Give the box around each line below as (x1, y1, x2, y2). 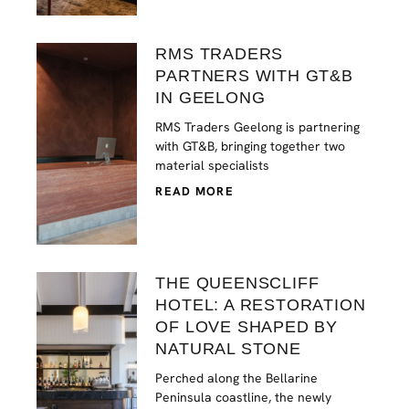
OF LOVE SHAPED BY (155, 318, 338, 337)
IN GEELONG (155, 89, 266, 108)
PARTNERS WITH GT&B (155, 67, 353, 86)
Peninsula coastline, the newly (155, 389, 332, 406)
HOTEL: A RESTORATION (155, 296, 366, 315)
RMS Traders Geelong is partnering (155, 119, 361, 136)
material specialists (155, 157, 270, 174)
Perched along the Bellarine (155, 370, 319, 387)
